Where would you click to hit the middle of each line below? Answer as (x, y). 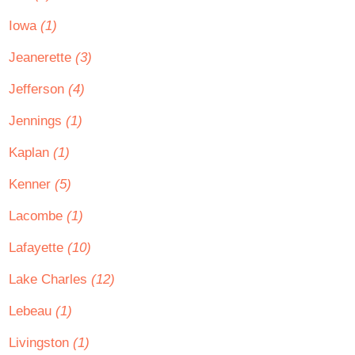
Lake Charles (50, 279)
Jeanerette (42, 57)
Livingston (41, 343)
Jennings (37, 121)
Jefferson (38, 89)
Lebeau (32, 311)
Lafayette (38, 248)
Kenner (32, 184)
